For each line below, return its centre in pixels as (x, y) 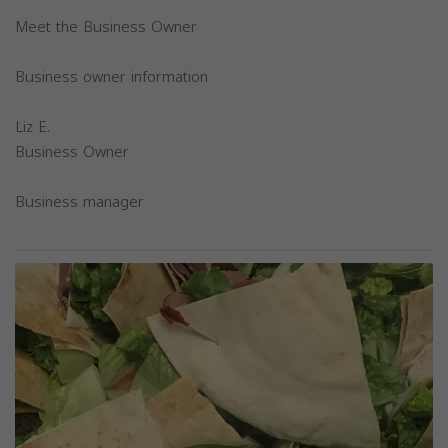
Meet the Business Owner (106, 26)
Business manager (79, 201)
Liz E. (32, 126)
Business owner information (111, 76)
